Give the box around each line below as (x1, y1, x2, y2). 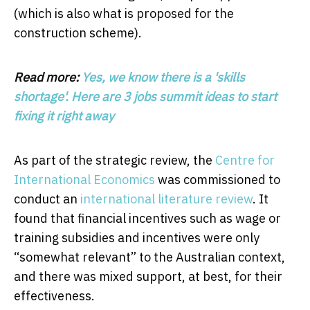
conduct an (14, 190, 80, 207)
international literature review (80, 190, 253, 207)
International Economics (14, 171, 155, 188)
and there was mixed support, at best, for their (14, 268, 282, 284)
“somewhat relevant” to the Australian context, (14, 248, 285, 265)
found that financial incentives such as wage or (14, 210, 281, 226)
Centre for (215, 152, 275, 168)
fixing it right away (14, 107, 114, 124)
